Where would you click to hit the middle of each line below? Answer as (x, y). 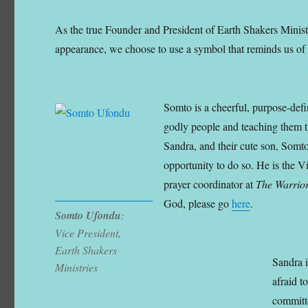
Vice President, (88, 233)
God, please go (198, 203)
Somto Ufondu (88, 216)
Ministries (77, 267)
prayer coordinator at (210, 184)
